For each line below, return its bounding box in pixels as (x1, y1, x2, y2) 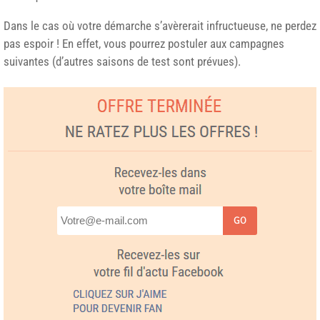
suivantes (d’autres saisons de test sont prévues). (4, 54, 241, 69)
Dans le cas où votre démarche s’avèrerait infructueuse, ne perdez (4, 18, 316, 33)
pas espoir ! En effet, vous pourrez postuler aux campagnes (4, 36, 284, 51)
